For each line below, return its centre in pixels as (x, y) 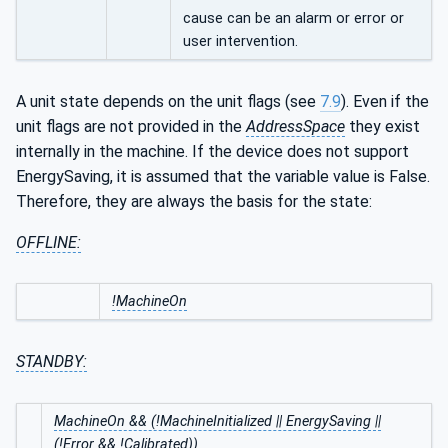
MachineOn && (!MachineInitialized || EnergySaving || (217, 422)
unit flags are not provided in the (131, 126)
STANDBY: (51, 362)
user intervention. (240, 41)
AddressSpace (295, 126)
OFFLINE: (48, 242)
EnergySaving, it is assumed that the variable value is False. (223, 176)
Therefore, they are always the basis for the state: (194, 201)
